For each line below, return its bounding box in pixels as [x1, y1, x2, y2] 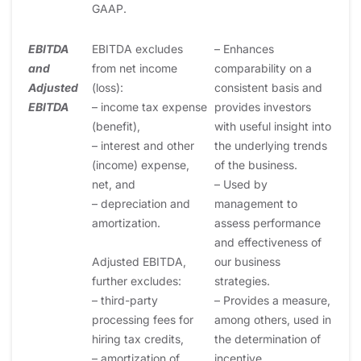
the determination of [214, 331, 321, 346]
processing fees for [92, 312, 193, 326]
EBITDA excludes [92, 41, 183, 56]
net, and [92, 176, 135, 191]
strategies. [214, 273, 270, 288]
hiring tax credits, [92, 331, 184, 346]
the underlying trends [214, 138, 327, 152]
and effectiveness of [214, 234, 322, 249]
